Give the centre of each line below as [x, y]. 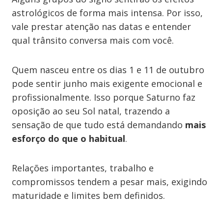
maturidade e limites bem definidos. [88, 195]
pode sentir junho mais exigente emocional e [107, 83]
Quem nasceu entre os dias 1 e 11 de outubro [108, 70]
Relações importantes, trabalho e [83, 168]
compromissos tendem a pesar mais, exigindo [110, 182]
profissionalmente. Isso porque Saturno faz [104, 97]
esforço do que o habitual [69, 138]
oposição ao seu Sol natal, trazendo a [91, 111]
